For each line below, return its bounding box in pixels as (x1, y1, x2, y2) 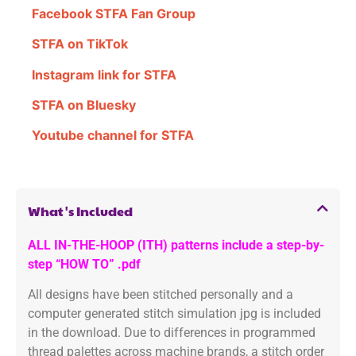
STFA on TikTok (32, 36, 128, 52)
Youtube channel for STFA (32, 127, 194, 144)
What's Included (28, 201, 133, 220)
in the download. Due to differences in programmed (28, 325, 315, 341)
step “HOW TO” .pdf (28, 256, 141, 272)
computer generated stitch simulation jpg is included (28, 306, 321, 322)
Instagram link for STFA (32, 66, 176, 83)
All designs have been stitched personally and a (28, 287, 293, 303)
